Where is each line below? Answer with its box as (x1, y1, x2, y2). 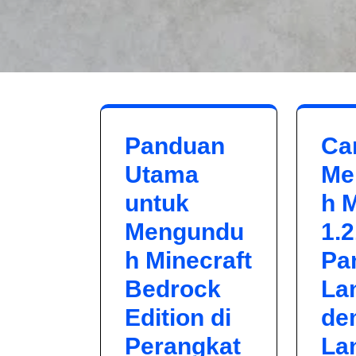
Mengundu (125, 219, 244, 245)
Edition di (125, 304, 231, 331)
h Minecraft (125, 247, 252, 273)
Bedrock (125, 276, 221, 302)
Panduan (125, 133, 225, 159)
